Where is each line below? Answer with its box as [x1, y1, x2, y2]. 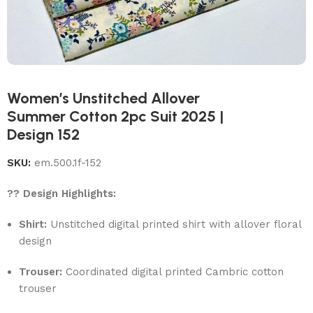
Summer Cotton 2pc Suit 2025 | [7, 106, 224, 126]
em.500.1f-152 [34, 156, 102, 169]
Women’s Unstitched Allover [7, 88, 201, 108]
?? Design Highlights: [7, 187, 117, 200]
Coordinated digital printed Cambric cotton [62, 265, 284, 278]
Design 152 [7, 124, 80, 144]
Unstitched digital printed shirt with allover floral [47, 217, 302, 231]
